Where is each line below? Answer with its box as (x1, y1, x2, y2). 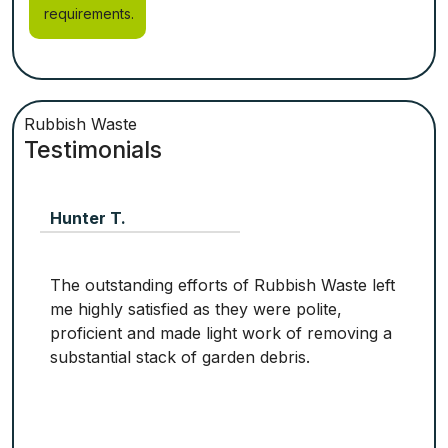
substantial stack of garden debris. (50, 347, 310, 367)
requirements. (44, 5, 134, 22)
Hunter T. (50, 208, 126, 228)
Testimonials (24, 135, 162, 164)
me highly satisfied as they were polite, (50, 299, 342, 319)
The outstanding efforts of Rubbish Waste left (50, 275, 395, 295)
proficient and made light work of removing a (50, 323, 392, 343)
